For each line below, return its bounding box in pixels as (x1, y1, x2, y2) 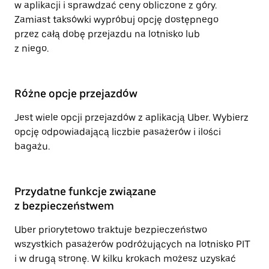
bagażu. (14, 141, 50, 152)
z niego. (14, 43, 49, 54)
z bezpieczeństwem (14, 199, 114, 212)
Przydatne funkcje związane (14, 185, 156, 198)
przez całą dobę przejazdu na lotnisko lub (14, 28, 200, 40)
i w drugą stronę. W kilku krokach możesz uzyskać (14, 253, 236, 264)
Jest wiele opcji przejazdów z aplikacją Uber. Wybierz (14, 112, 249, 123)
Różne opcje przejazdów (14, 87, 138, 100)
